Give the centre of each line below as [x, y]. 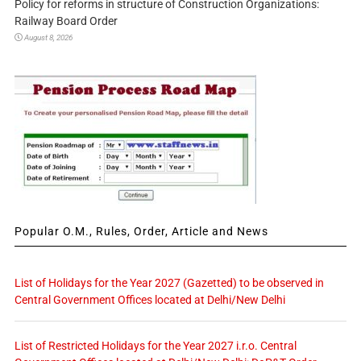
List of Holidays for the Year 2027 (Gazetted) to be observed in [169, 282]
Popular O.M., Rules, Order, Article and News [141, 231]
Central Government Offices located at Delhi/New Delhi [149, 299]
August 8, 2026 [48, 37]
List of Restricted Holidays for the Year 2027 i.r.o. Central [155, 345]
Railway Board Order [66, 21]
